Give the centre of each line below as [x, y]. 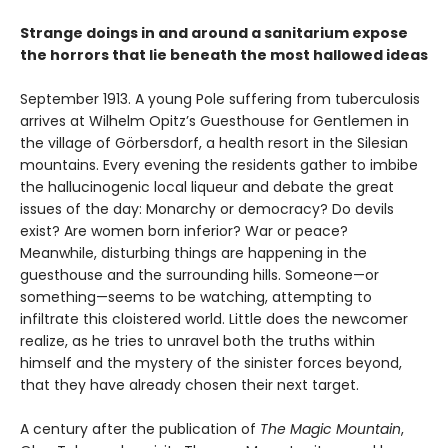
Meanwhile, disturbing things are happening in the [193, 252]
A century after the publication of [140, 428]
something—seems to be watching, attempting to [196, 296]
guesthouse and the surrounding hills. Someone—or [199, 274]
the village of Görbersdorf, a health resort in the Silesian [214, 142]
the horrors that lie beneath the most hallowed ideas [224, 54]
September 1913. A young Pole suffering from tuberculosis [220, 98]
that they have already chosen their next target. [189, 384]
